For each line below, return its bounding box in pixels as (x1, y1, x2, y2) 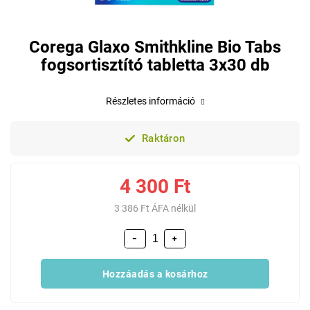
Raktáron (138, 132, 185, 145)
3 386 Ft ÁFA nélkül (114, 203, 196, 214)
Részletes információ (105, 95, 195, 107)
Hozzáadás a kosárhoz (102, 268, 208, 280)
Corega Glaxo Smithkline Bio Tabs (29, 37, 281, 57)
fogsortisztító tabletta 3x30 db (40, 55, 270, 75)
